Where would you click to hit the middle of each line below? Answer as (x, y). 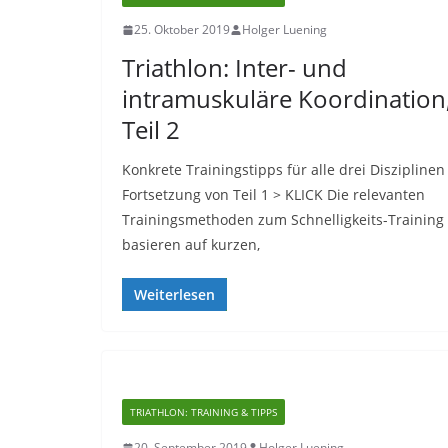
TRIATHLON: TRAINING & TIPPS (203, 412)
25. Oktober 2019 (182, 29)
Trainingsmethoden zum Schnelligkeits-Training (283, 219)
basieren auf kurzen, (191, 244)
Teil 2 (151, 129)
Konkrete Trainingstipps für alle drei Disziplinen (283, 169)
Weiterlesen (174, 294)
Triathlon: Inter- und (234, 67)
